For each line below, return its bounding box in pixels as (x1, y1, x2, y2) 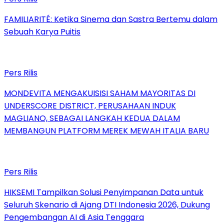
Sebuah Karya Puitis (4, 25, 80, 37)
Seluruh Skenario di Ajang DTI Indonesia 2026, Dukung (4, 198, 210, 210)
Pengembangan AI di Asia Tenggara (4, 211, 144, 223)
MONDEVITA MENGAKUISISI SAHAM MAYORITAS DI (4, 87, 195, 99)
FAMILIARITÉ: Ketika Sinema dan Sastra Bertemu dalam (4, 13, 217, 25)
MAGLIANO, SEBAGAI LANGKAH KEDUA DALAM (4, 112, 180, 124)
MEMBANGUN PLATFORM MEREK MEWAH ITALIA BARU (4, 124, 209, 136)
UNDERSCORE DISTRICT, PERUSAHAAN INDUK (4, 99, 176, 111)
